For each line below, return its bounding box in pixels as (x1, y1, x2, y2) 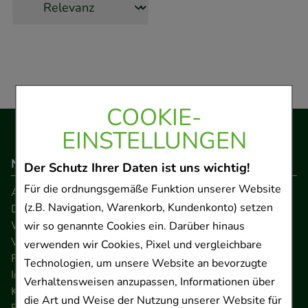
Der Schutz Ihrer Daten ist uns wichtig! (23, 159, 250, 177)
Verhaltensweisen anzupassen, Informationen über (23, 274, 275, 290)
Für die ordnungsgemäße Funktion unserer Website (23, 181, 281, 197)
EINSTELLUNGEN (61, 124, 247, 157)
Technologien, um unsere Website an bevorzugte (23, 256, 267, 272)
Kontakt (11, 284, 49, 300)
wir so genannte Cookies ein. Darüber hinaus (23, 219, 245, 234)
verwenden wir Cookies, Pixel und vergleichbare (23, 237, 262, 253)
